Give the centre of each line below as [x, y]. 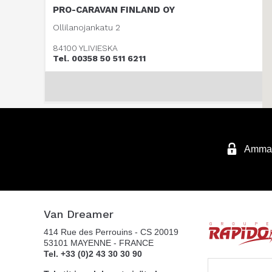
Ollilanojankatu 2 [87, 27]
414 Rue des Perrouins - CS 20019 [111, 232]
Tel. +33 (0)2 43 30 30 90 [93, 254]
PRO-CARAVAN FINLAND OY [114, 10]
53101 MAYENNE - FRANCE [99, 243]
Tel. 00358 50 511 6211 [99, 58]
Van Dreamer [79, 214]
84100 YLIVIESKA [85, 48]
